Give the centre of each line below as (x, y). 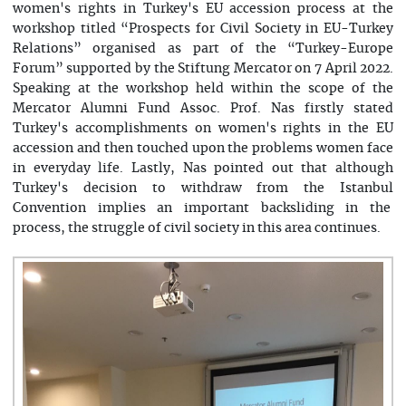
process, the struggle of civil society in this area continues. (196, 229)
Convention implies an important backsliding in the (203, 209)
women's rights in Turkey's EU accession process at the (203, 10)
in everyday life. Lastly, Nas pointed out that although (203, 169)
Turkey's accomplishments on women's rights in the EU (203, 129)
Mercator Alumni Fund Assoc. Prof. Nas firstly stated (203, 109)
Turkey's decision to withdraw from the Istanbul (203, 189)
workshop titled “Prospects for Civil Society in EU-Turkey (203, 29)
